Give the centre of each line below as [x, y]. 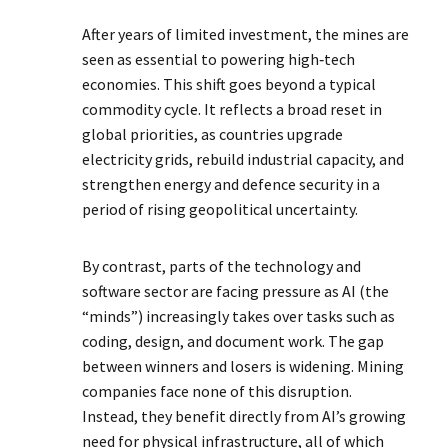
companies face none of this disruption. [217, 391]
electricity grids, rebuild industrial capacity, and [243, 159]
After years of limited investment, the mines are [246, 34]
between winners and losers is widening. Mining [243, 366]
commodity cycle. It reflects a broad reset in [232, 109]
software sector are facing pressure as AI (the [236, 291]
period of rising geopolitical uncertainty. [220, 209]
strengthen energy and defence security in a [231, 184]
